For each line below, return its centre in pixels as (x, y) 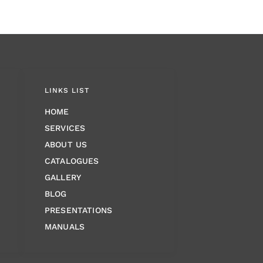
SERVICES (65, 128)
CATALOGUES (72, 161)
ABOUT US (66, 144)
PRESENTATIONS (78, 210)
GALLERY (63, 177)
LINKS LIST (67, 90)
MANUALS (65, 227)
